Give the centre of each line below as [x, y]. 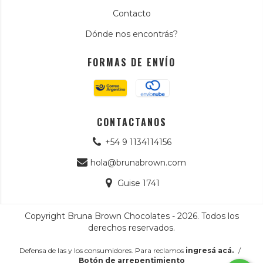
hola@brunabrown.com [139, 162]
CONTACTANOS [131, 122]
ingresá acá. [210, 250]
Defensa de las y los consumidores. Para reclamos [102, 250]
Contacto [131, 13]
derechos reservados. [131, 227]
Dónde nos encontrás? [131, 34]
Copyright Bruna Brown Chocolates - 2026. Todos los [131, 216]
